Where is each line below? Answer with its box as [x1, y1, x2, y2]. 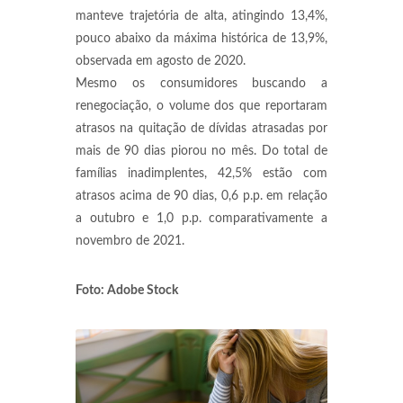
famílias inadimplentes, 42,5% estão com [76, 167, 327, 180]
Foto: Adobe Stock [76, 284, 178, 297]
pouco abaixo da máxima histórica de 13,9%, [76, 32, 327, 45]
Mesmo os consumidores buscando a [76, 77, 327, 90]
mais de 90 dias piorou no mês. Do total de [76, 145, 327, 157]
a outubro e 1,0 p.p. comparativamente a [76, 212, 327, 225]
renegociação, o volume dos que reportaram [76, 100, 327, 112]
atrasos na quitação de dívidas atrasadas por [76, 122, 327, 135]
